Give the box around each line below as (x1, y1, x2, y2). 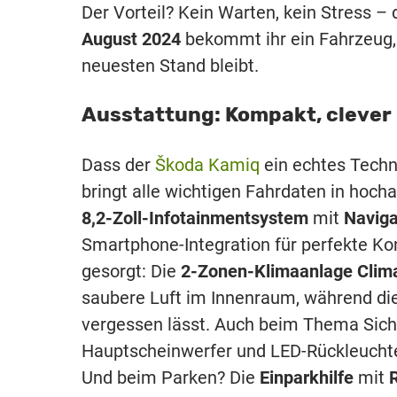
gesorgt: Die (82, 260, 181, 282)
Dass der (82, 153, 155, 175)
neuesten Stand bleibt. (82, 54, 259, 76)
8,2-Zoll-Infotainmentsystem (82, 206, 308, 229)
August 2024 (82, 27, 181, 50)
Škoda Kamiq (155, 153, 260, 175)
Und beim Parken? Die (82, 366, 260, 388)
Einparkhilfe (260, 366, 354, 388)
